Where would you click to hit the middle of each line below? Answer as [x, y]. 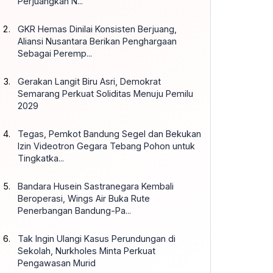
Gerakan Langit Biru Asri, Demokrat [89, 81]
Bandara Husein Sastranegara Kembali [96, 186]
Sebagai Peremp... [55, 53]
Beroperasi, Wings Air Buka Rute [84, 198]
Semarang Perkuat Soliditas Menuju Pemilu [105, 93]
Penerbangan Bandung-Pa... [74, 210]
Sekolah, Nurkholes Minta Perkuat [87, 250]
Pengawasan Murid [57, 263]
